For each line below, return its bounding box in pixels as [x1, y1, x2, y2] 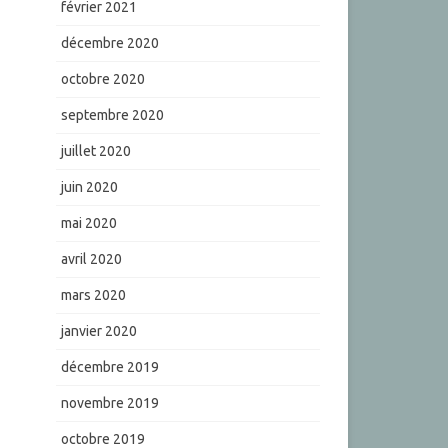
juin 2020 [60, 179, 118, 196]
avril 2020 [60, 251, 122, 268]
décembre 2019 [60, 359, 159, 376]
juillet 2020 [60, 143, 131, 160]
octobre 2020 [60, 71, 145, 88]
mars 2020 [60, 287, 126, 304]
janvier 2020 [60, 323, 137, 340]
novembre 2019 [60, 395, 159, 412]
